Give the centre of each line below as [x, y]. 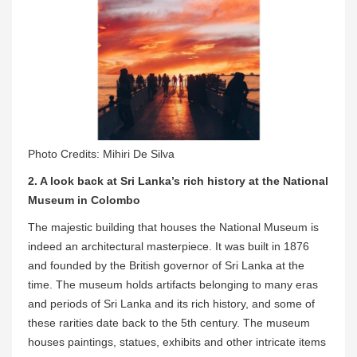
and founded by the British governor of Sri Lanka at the [166, 265]
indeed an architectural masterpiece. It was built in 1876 [169, 246]
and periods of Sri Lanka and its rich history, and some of [171, 303]
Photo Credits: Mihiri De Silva [101, 153]
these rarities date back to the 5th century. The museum [169, 322]
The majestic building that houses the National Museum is [173, 227]
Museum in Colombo [84, 200]
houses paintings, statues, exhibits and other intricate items [177, 341]
